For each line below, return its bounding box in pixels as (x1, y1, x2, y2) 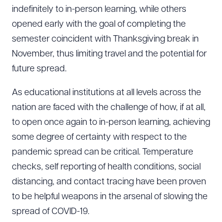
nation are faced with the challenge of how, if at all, (12, 103, 206, 112)
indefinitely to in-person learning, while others (12, 5, 186, 14)
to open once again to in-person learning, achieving (12, 118, 210, 127)
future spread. (12, 64, 66, 74)
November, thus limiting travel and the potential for (12, 50, 207, 59)
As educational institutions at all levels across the (12, 88, 201, 98)
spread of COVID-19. (12, 207, 89, 217)
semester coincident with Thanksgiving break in (12, 35, 199, 44)
